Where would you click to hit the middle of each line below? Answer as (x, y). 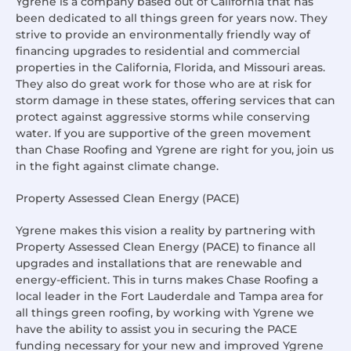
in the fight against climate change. (117, 166)
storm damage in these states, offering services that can (175, 101)
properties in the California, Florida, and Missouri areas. (170, 68)
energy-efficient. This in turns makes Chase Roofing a (167, 280)
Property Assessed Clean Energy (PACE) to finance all (166, 247)
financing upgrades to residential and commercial (158, 51)
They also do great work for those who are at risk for (164, 84)
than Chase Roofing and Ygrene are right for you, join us (175, 150)
